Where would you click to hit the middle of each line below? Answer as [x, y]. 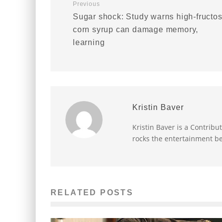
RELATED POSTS [92, 193]
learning [89, 42]
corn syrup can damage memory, [136, 29]
